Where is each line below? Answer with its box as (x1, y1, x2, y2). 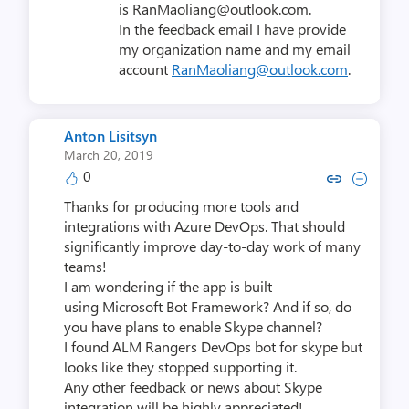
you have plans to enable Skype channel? (64, 317, 322, 337)
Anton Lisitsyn (64, 126, 157, 146)
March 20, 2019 (64, 146, 153, 164)
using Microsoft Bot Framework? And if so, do (64, 297, 351, 317)
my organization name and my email (119, 39, 351, 59)
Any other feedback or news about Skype (64, 377, 322, 397)
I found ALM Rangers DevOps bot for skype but (64, 337, 362, 357)
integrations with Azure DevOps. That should (64, 216, 345, 236)
